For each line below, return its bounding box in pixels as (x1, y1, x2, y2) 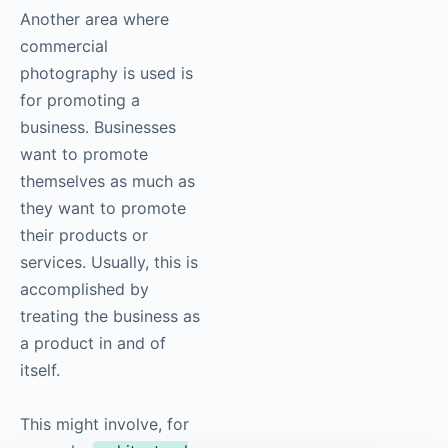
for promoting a (20, 89, 140, 110)
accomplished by (20, 278, 149, 299)
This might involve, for (20, 413, 189, 434)
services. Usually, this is (20, 251, 198, 272)
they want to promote (20, 197, 186, 218)
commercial (20, 35, 108, 56)
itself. (20, 359, 65, 380)
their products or (20, 224, 148, 245)
